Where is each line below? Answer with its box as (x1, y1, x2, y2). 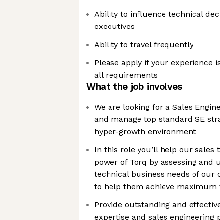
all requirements (94, 70, 158, 80)
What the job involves (86, 81, 182, 92)
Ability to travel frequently (94, 40, 193, 49)
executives (94, 22, 135, 31)
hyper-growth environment (94, 127, 196, 136)
